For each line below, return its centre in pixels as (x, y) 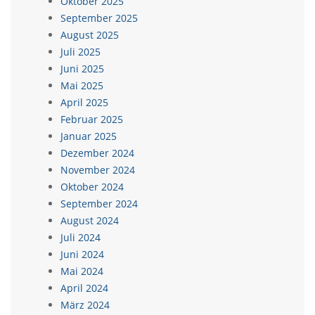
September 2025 (99, 18)
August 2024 (90, 220)
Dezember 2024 (97, 153)
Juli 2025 (81, 52)
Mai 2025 (82, 85)
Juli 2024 (81, 237)
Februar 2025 (92, 119)
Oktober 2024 (92, 187)
